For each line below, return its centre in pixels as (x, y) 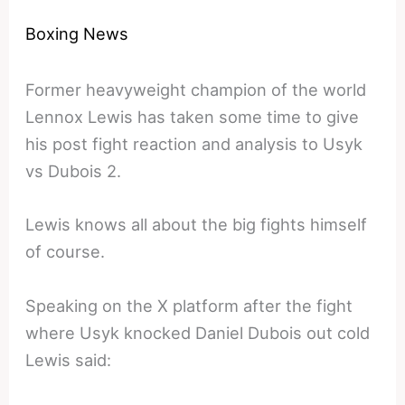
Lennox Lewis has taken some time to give (193, 117)
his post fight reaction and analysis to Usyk (194, 144)
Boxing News (77, 34)
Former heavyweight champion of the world (196, 90)
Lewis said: (69, 359)
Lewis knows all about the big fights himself (197, 225)
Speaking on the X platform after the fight (189, 305)
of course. (66, 252)
